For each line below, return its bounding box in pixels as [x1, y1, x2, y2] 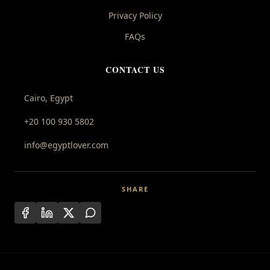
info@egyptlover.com [24, 139, 108, 151]
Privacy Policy [108, 9, 162, 21]
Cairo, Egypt [24, 92, 73, 104]
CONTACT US [105, 63, 165, 76]
